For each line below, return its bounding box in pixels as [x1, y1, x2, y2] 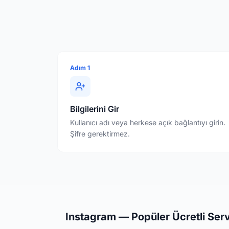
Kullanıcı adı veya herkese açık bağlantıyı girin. [70, 118, 225, 127]
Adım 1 [70, 63, 90, 72]
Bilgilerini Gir [70, 103, 119, 114]
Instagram [65, 210, 116, 223]
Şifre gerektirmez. [70, 129, 130, 138]
